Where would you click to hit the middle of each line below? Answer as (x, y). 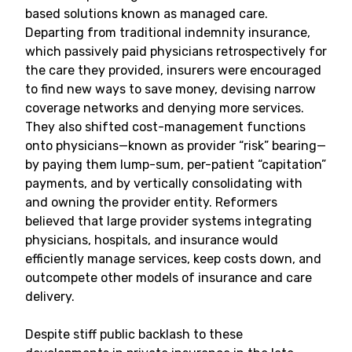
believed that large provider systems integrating (169, 221)
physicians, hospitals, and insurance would (152, 240)
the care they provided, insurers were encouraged (173, 70)
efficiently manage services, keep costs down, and (173, 259)
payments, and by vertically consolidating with (164, 183)
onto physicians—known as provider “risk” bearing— (176, 146)
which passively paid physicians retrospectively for (176, 51)
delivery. (50, 297)
